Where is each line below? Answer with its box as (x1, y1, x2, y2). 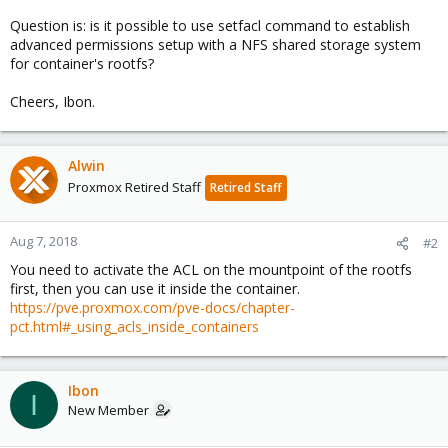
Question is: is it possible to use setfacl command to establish (10, 16, 410, 35)
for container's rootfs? (10, 54, 154, 73)
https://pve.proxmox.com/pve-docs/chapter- (10, 298, 295, 317)
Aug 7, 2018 (10, 232, 77, 250)
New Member (68, 401, 149, 419)
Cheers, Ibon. (10, 92, 95, 111)
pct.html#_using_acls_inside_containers (10, 317, 259, 336)
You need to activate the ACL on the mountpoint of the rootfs (10, 260, 412, 279)
